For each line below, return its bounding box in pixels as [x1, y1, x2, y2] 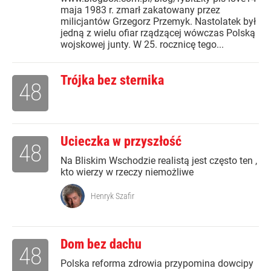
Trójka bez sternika [60, 73, 164, 88]
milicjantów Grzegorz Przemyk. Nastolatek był [60, 16, 256, 28]
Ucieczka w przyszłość [60, 134, 181, 149]
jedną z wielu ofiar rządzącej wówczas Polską [60, 27, 255, 39]
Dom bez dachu [60, 237, 142, 252]
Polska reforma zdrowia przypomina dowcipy [60, 258, 253, 270]
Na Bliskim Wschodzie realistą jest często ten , [60, 155, 257, 167]
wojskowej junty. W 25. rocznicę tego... [60, 39, 224, 51]
